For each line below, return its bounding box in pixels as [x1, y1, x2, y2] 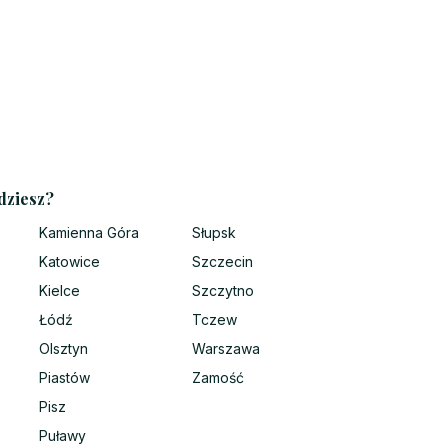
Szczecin [192, 253, 253, 271]
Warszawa [192, 340, 260, 358]
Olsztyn [39, 340, 88, 358]
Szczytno [192, 282, 254, 300]
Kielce [39, 282, 80, 300]
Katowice [39, 253, 100, 271]
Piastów [39, 369, 90, 387]
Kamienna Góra [39, 224, 139, 242]
